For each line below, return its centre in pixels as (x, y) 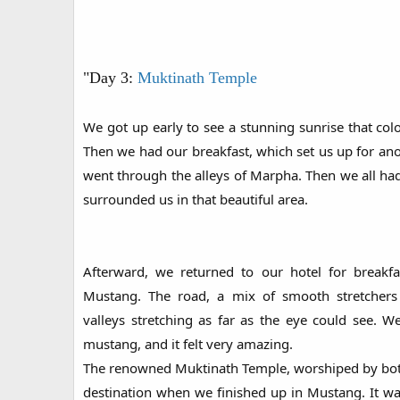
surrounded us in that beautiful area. (196, 200)
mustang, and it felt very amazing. (188, 344)
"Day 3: (110, 78)
